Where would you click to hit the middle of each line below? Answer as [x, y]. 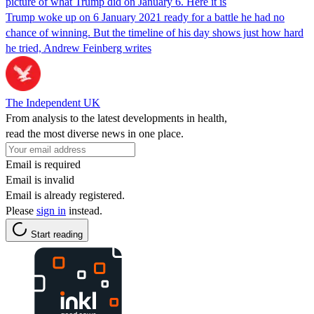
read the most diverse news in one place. [95, 133]
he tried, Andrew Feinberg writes [78, 48]
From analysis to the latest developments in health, [116, 118]
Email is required [43, 164]
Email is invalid [40, 179]
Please [21, 210]
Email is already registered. [65, 195]
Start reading [57, 234]
